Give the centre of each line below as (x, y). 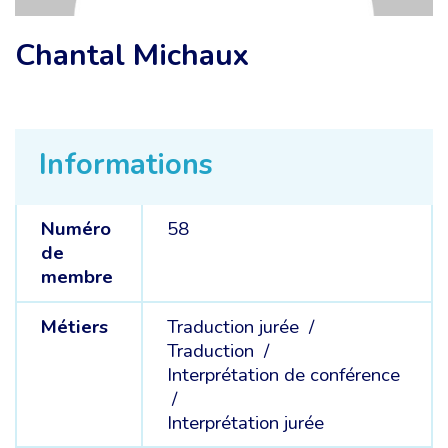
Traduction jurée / (242, 326)
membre (76, 277)
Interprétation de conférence (283, 374)
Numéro (75, 229)
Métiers (74, 326)
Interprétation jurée (245, 422)
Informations (126, 164)
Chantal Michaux (132, 55)
